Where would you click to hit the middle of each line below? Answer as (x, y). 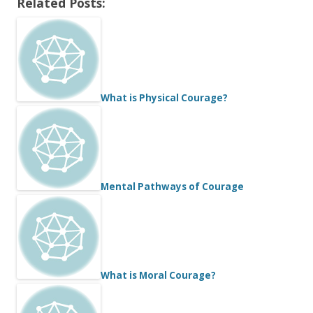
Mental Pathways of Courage (172, 187)
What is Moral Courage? (158, 275)
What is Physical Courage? (164, 98)
